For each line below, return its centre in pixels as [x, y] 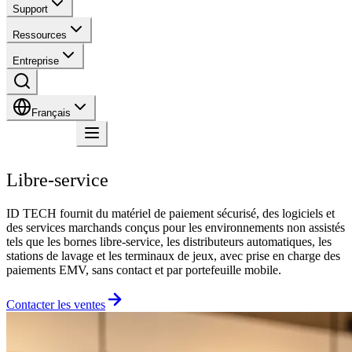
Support [30, 9]
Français [51, 113]
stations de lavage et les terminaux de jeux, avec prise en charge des [173, 255]
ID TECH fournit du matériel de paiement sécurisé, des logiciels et [170, 213]
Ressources [40, 35]
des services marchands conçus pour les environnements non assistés [176, 227]
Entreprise [36, 61]
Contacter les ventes [56, 304]
